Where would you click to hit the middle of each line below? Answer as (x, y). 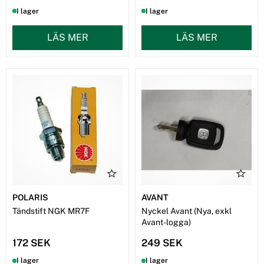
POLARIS (30, 198)
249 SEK (162, 243)
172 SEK (32, 243)
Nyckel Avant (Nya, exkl (187, 211)
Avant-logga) (166, 222)
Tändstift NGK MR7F (51, 211)
